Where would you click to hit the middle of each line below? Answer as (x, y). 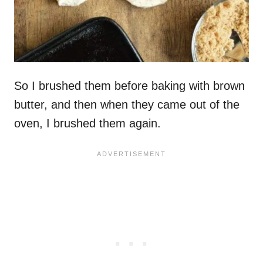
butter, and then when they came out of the (127, 105)
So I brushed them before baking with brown (129, 86)
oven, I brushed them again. (87, 124)
